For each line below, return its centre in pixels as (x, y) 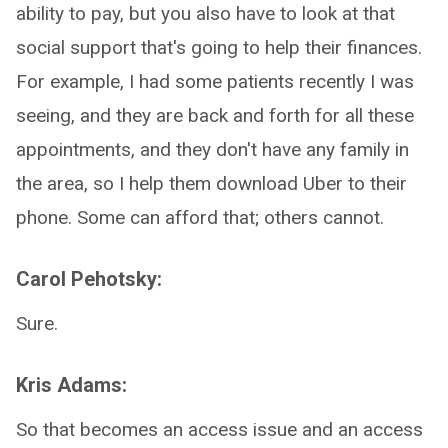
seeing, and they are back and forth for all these (215, 115)
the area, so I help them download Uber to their (211, 183)
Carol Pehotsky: (89, 279)
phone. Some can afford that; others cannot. (200, 217)
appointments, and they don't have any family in (212, 149)
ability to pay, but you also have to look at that (205, 13)
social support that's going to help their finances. (219, 47)
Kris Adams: (71, 385)
